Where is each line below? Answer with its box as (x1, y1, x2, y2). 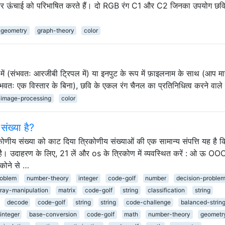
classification (148, 186, 185, 194)
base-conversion (29, 210, 77, 218)
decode (7, 198, 28, 206)
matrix (58, 186, 75, 194)
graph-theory (37, 26, 74, 34)
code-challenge (126, 198, 171, 206)
